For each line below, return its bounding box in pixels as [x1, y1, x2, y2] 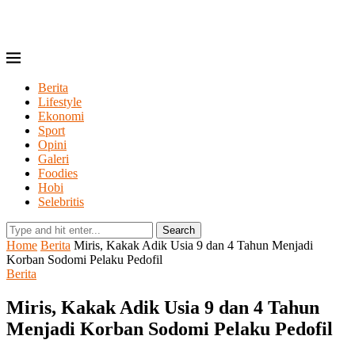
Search [162, 224, 195, 236]
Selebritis [38, 195, 84, 208]
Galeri [38, 152, 69, 166]
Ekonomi [38, 109, 84, 123]
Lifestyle [38, 95, 82, 109]
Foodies [38, 166, 78, 180]
